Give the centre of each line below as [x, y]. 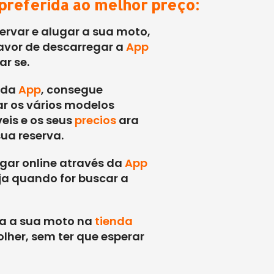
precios [95, 120]
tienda [113, 221]
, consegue [72, 90]
